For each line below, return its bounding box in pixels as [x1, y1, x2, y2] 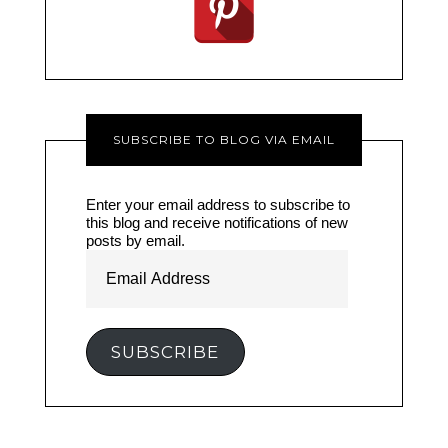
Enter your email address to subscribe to [85, 195, 350, 213]
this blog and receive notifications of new [85, 213, 348, 231]
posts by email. [85, 231, 185, 249]
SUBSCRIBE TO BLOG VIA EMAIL [113, 131, 335, 147]
